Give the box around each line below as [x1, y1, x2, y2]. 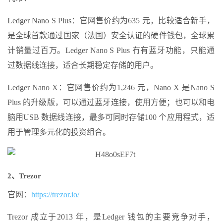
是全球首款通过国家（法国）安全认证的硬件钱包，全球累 [7, 31, 215, 40]
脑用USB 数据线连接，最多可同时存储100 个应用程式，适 [7, 113, 215, 121]
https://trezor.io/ [31, 190, 79, 199]
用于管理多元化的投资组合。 [7, 128, 111, 136]
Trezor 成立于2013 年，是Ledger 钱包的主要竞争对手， [7, 213, 215, 221]
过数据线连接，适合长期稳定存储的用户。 [7, 61, 158, 69]
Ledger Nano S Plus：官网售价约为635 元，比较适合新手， [7, 16, 215, 25]
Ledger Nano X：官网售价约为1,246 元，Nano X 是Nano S [7, 83, 215, 92]
